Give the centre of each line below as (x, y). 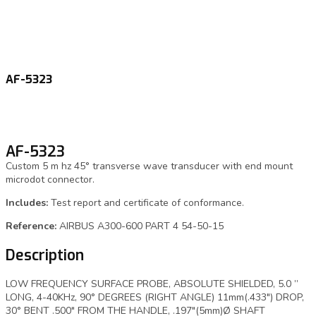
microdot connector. (50, 180)
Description (45, 255)
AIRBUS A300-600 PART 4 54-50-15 (140, 226)
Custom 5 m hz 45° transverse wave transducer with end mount (149, 166)
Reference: (31, 226)
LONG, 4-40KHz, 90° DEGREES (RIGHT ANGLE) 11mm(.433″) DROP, (155, 298)
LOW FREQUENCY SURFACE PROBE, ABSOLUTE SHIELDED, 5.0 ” (152, 284)
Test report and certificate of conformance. (147, 203)
